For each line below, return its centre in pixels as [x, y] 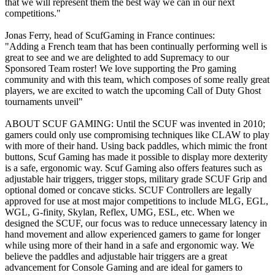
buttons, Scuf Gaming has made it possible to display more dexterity [136, 157]
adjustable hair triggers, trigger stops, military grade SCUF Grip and [136, 179]
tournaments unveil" [44, 101]
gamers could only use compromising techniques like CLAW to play [137, 134]
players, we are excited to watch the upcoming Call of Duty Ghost [133, 90]
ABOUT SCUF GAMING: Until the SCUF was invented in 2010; [135, 123]
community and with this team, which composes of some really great [137, 79]
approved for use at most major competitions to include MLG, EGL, [137, 201]
